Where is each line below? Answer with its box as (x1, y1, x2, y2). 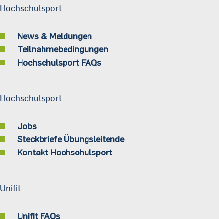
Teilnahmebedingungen (17, 44, 108, 55)
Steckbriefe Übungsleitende (17, 133, 124, 145)
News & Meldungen (17, 30, 92, 42)
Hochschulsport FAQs (17, 57, 101, 68)
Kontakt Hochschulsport (17, 147, 112, 158)
